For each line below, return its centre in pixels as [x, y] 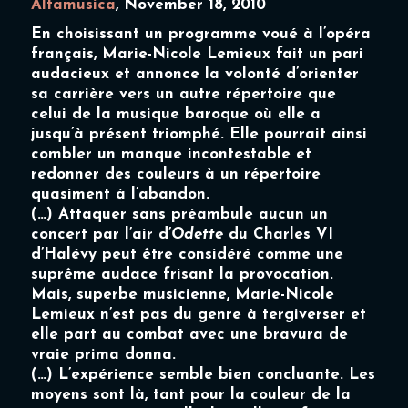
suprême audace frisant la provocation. [183, 274]
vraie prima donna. [104, 354]
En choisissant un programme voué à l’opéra [201, 34]
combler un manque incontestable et [172, 154]
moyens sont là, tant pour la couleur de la [191, 394]
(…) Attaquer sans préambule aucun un [180, 214]
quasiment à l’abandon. [121, 194]
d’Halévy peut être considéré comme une [188, 254]
